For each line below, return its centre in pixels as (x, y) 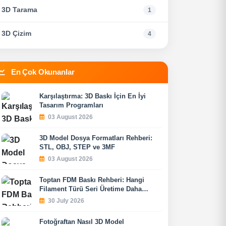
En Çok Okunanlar (42, 72)
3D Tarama (19, 10)
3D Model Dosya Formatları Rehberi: (96, 138)
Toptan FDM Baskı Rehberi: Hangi (92, 180)
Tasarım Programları (71, 105)
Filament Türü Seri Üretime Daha (91, 189)
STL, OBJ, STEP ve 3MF (77, 147)
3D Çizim (16, 34)
